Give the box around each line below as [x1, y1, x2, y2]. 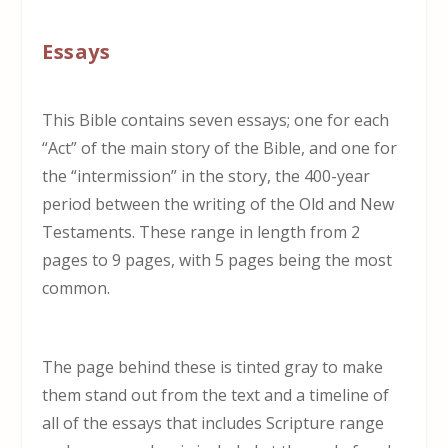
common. [42, 276, 111, 299]
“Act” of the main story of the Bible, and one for [42, 136, 398, 159]
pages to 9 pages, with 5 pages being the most [42, 248, 393, 271]
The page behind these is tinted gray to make [42, 355, 384, 378]
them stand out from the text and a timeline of [42, 383, 390, 406]
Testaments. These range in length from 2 [42, 220, 361, 243]
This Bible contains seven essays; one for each [42, 108, 390, 131]
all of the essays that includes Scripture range [42, 411, 385, 434]
